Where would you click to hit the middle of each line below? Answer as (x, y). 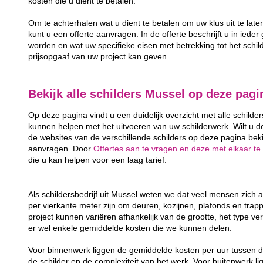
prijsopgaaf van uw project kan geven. (99, 56)
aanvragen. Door (61, 149)
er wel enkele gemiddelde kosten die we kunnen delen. (130, 228)
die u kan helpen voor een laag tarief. (98, 160)
